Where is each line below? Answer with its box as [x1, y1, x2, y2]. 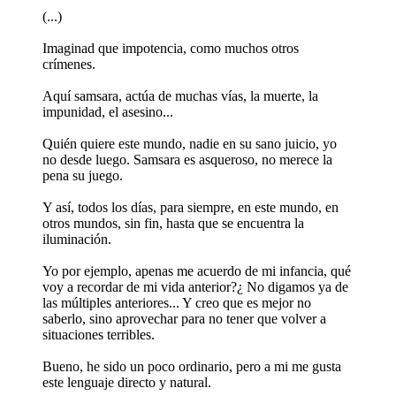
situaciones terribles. [42, 326, 155, 342]
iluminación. [42, 231, 111, 247]
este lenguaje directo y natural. [42, 374, 211, 390]
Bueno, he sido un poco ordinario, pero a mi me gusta [42, 358, 341, 374]
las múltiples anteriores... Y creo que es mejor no [42, 294, 311, 310]
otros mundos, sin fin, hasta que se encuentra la [42, 215, 304, 231]
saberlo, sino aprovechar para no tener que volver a [42, 310, 326, 326]
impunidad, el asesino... [42, 103, 173, 119]
